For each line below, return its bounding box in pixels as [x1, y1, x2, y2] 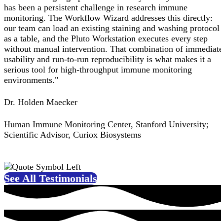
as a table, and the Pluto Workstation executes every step [4, 34, 208, 44]
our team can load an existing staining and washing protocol [4, 23, 220, 34]
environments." [4, 75, 58, 85]
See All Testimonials [4, 172, 97, 185]
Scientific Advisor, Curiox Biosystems [4, 130, 141, 140]
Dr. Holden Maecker [4, 97, 77, 108]
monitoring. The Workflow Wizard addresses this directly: [4, 13, 213, 23]
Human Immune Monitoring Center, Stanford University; [4, 119, 209, 130]
